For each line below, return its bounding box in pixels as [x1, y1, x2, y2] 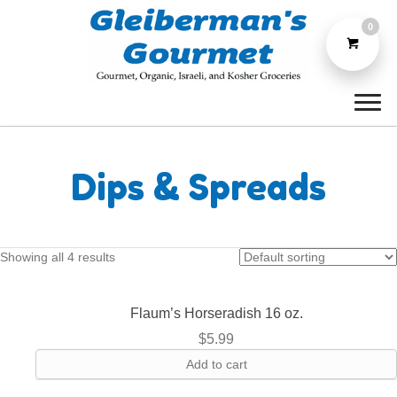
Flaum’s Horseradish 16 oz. [129, 306, 303, 322]
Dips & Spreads [71, 166, 326, 209]
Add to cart [185, 357, 247, 372]
